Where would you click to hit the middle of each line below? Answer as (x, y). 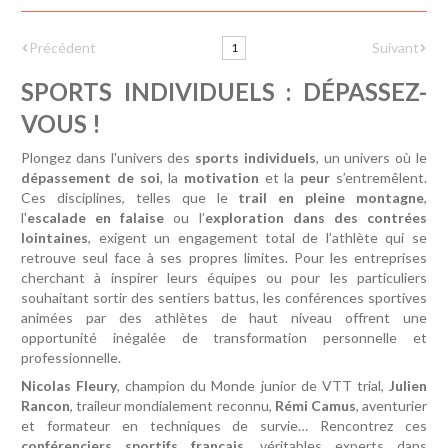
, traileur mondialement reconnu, (172, 405)
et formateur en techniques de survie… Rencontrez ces (224, 425)
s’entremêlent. (381, 177)
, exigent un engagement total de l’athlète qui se (257, 237)
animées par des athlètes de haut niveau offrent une (224, 317)
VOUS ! (61, 123)
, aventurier (391, 405)
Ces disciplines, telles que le (130, 197)
